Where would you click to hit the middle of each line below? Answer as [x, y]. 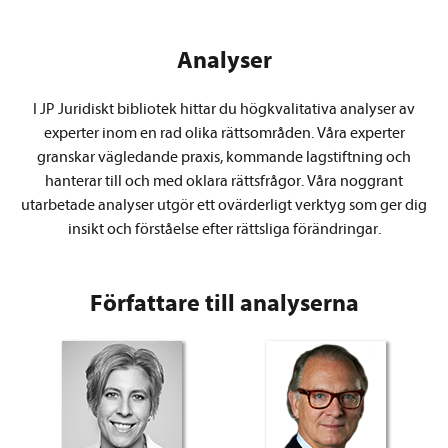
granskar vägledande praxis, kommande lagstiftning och [224, 157]
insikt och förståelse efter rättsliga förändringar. [224, 229]
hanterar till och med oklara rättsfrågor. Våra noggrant [224, 181]
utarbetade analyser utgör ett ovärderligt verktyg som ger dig [224, 205]
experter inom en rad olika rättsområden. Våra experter [224, 133]
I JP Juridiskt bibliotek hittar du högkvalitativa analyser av [224, 109]
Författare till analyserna [224, 303]
